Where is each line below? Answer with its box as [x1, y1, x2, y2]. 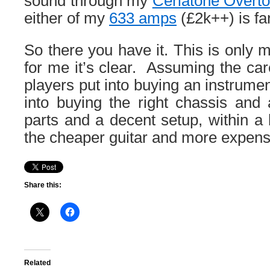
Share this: [24, 181, 61, 189]
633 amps [109, 10, 177, 27]
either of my [24, 10, 109, 27]
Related [24, 259, 51, 267]
